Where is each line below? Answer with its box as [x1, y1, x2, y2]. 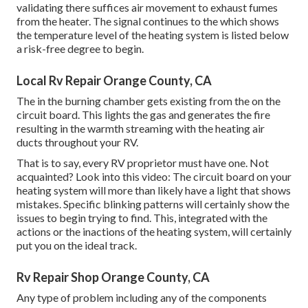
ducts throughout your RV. [16, 135, 138, 148]
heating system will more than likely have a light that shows [16, 183, 291, 197]
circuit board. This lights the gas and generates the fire [16, 107, 270, 121]
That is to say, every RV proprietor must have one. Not [16, 155, 269, 169]
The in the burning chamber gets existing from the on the [16, 93, 280, 107]
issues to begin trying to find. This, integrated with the [16, 210, 267, 224]
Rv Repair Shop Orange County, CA [16, 269, 210, 285]
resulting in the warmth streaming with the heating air [16, 121, 265, 135]
